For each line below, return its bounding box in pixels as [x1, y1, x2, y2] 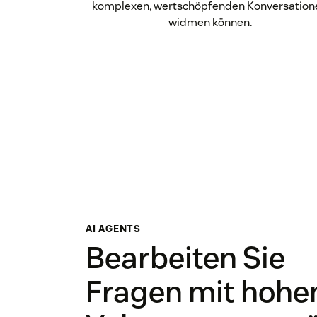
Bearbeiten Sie [86, 238, 285, 277]
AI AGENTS [86, 222, 141, 236]
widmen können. [168, 15, 252, 30]
